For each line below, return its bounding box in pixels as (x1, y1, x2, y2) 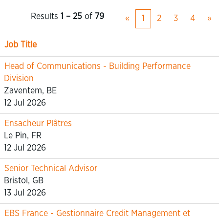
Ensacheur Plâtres (4, 119, 72, 128)
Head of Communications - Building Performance (4, 62, 191, 71)
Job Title (4, 41, 37, 49)
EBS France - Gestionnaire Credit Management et (4, 209, 190, 218)
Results (31, 12, 61, 21)
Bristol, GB (4, 176, 44, 185)
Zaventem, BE (4, 87, 57, 95)
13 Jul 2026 (4, 189, 46, 197)
